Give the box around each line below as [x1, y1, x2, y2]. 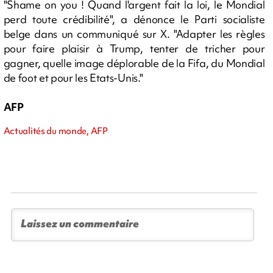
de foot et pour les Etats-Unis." [3, 71, 143, 85]
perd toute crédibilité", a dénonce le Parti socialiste [3, 12, 265, 26]
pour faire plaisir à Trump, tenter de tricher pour [3, 41, 265, 55]
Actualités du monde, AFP [3, 125, 108, 137]
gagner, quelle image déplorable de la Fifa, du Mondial [3, 56, 265, 70]
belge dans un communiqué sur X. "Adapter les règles [3, 27, 265, 41]
